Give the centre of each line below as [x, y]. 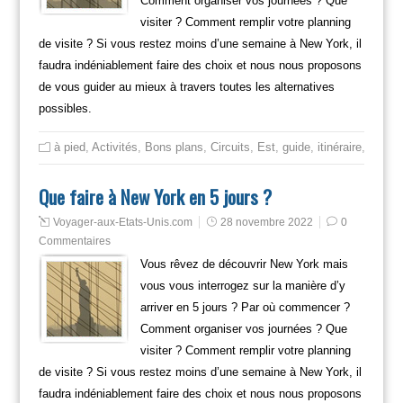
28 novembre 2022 [266, 222]
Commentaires [74, 241]
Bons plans [174, 147]
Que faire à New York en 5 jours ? [155, 196]
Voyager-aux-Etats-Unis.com [122, 222]
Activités [114, 147]
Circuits [230, 147]
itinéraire [339, 147]
